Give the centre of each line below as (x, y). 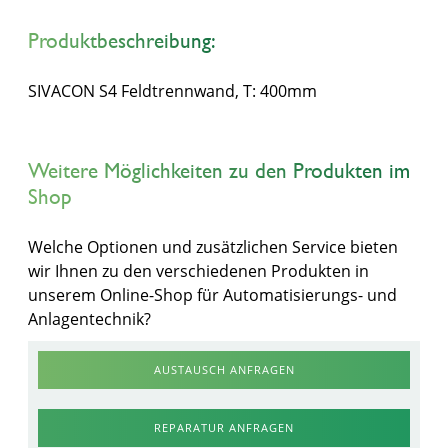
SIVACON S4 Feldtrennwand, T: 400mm (172, 91)
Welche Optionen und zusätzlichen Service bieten (213, 247)
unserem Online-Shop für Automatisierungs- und (212, 295)
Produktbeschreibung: (122, 40)
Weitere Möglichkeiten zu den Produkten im (219, 170)
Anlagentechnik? (89, 319)
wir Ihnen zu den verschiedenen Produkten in (198, 271)
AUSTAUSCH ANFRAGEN (224, 369)
